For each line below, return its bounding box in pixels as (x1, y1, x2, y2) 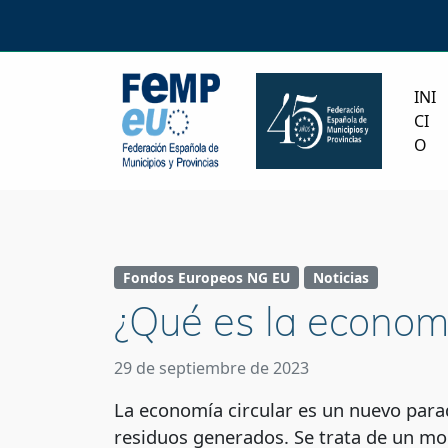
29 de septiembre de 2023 (114, 357, 309, 380)
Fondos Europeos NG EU (122, 268, 290, 288)
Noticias (312, 268, 369, 288)
